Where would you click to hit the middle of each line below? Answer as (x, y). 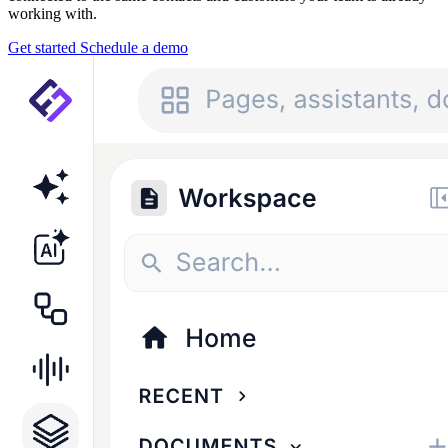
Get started (44, 47)
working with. (52, 13)
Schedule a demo (134, 47)
